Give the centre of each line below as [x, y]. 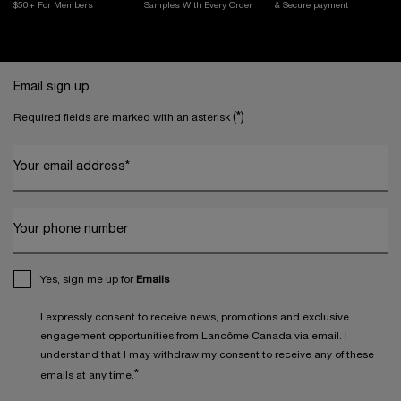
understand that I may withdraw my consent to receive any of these [207, 354]
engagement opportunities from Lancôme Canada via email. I [194, 336]
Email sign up [51, 87]
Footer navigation [57, 69]
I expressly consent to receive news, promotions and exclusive [195, 317]
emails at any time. [87, 375]
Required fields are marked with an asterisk [123, 117]
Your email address [69, 166]
